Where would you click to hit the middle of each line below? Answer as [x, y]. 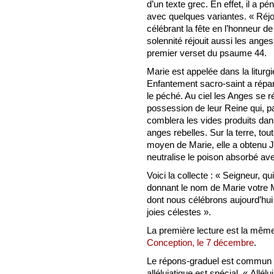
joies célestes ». [179, 212]
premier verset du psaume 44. [207, 53]
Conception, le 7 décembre [200, 242]
